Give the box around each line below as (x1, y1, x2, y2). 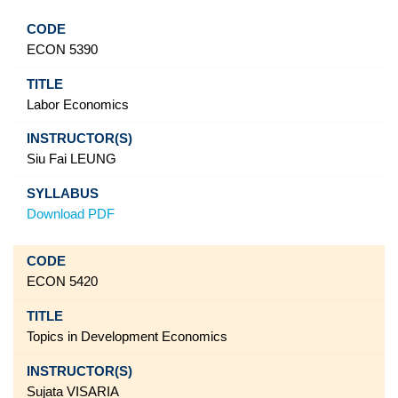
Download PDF (26, 206, 115, 221)
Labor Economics (26, 97, 129, 112)
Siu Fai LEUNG (26, 152, 116, 167)
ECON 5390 (26, 43, 98, 58)
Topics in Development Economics (26, 330, 227, 345)
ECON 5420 (26, 275, 98, 290)
